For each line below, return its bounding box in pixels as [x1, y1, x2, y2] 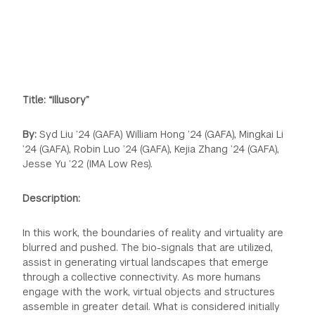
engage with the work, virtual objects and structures [22, 285, 276, 298]
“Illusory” [49, 93, 90, 106]
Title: [22, 93, 46, 106]
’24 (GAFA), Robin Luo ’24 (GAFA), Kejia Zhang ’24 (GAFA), [22, 142, 280, 155]
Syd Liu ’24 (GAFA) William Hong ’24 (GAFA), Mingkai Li [39, 127, 284, 141]
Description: [22, 191, 81, 205]
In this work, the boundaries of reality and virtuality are [22, 226, 284, 239]
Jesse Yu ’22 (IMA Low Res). [22, 157, 153, 170]
